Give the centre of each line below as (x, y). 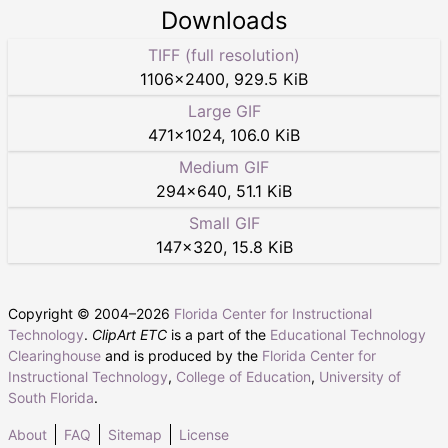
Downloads (224, 20)
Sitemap (135, 434)
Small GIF (224, 222)
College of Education (243, 376)
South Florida (51, 397)
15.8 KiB (262, 246)
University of (360, 376)
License (204, 434)
